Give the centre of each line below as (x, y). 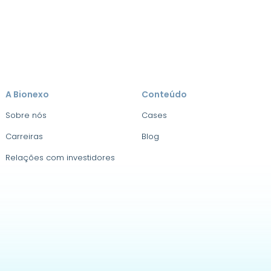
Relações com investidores (60, 158)
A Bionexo (28, 94)
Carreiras (24, 136)
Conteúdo (164, 94)
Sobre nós (26, 115)
